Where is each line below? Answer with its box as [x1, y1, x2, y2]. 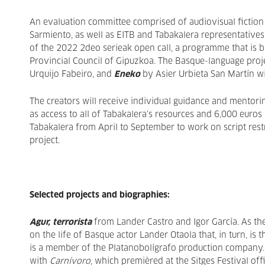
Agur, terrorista [30, 218, 92, 227]
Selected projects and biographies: [30, 191, 172, 199]
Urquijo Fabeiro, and [30, 70, 114, 79]
